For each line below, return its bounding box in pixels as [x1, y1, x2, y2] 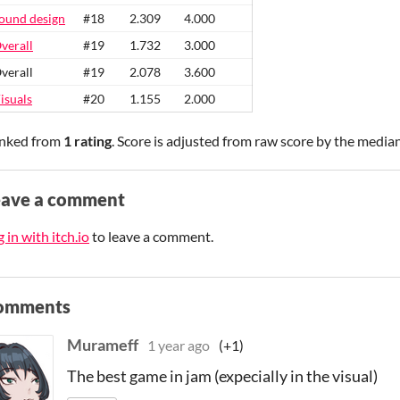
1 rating [63, 132, 112, 149]
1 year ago [147, 337, 210, 354]
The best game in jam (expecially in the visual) [67, 366, 378, 386]
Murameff [67, 335, 138, 354]
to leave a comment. [89, 228, 213, 245]
